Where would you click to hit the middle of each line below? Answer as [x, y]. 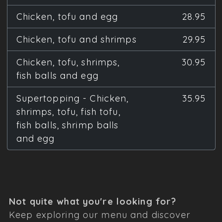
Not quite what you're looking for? [93, 201]
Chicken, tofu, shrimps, [68, 62]
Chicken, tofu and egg [67, 16]
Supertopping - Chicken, [72, 98]
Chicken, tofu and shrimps [76, 39]
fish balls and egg [57, 75]
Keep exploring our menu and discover [100, 215]
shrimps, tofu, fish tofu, [68, 111]
